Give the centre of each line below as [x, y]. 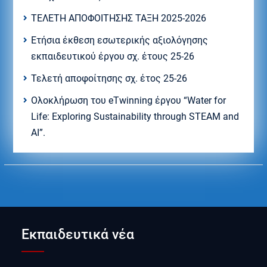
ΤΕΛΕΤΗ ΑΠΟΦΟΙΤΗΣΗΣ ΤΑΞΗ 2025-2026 [118, 18]
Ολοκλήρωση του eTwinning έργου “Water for [128, 100]
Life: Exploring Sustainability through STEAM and [135, 116]
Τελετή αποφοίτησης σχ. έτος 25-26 [109, 78]
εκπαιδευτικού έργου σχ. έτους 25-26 [112, 56]
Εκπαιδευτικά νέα [78, 234]
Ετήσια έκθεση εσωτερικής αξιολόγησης [119, 40]
